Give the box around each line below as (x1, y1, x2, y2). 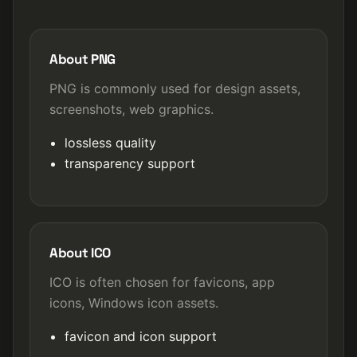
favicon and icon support (65, 328, 218, 344)
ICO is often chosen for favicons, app (49, 274, 275, 290)
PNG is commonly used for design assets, (49, 80, 300, 96)
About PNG (49, 50, 116, 68)
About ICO (49, 244, 111, 261)
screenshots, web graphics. (49, 101, 214, 117)
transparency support (65, 155, 196, 171)
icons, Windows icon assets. (49, 295, 218, 311)
